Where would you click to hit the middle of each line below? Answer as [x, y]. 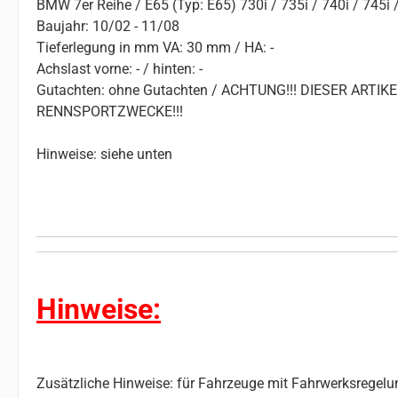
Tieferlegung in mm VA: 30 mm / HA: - [155, 48]
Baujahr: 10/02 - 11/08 [108, 27]
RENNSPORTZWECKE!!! [110, 112]
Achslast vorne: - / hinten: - [119, 69]
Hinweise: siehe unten [104, 155]
